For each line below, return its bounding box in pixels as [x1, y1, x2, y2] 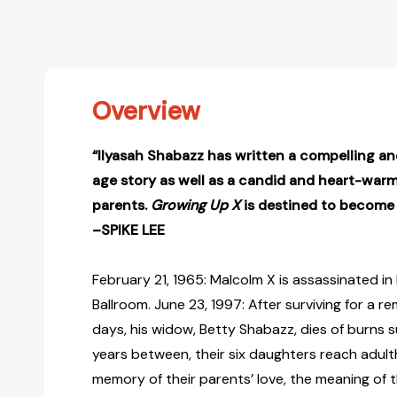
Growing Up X [151, 196, 240, 215]
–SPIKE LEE [92, 221, 165, 240]
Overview [92, 95, 200, 128]
